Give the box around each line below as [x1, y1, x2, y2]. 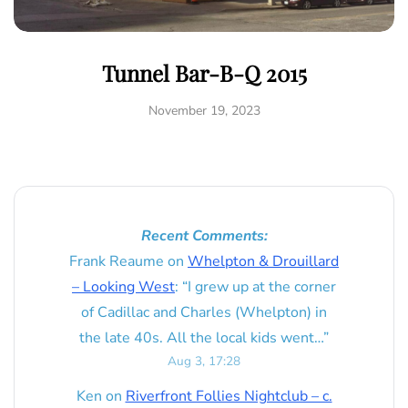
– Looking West [72, 277, 175, 298]
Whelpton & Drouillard [188, 251, 339, 272]
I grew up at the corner [188, 277, 336, 298]
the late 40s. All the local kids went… [79, 328, 323, 349]
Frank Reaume [69, 251, 164, 272]
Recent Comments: [140, 226, 268, 247]
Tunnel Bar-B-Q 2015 [101, 58, 307, 88]
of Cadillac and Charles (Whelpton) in [81, 302, 327, 323]
